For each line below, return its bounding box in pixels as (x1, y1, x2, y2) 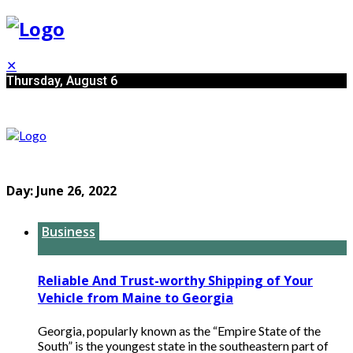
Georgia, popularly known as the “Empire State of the (38, 323, 321, 339)
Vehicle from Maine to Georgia (38, 289, 233, 307)
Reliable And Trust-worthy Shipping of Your (38, 272, 313, 290)
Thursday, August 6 (6, 72, 117, 88)
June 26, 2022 (36, 181, 117, 199)
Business (42, 222, 95, 240)
